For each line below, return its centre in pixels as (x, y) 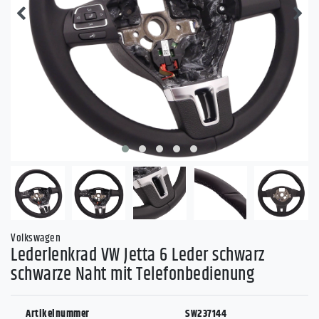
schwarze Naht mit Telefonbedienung (132, 274)
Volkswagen (36, 238)
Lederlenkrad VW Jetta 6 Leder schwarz (138, 255)
